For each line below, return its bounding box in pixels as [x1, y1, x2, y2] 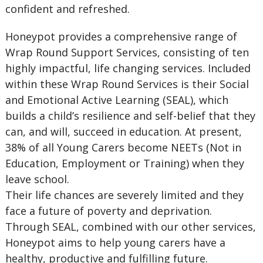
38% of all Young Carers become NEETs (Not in [5, 140, 241, 154]
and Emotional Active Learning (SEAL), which [5, 93, 228, 107]
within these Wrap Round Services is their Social [5, 77, 249, 91]
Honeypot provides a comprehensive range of [5, 29, 237, 43]
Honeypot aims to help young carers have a [5, 235, 225, 249]
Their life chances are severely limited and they [5, 188, 244, 202]
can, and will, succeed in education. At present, [5, 124, 242, 139]
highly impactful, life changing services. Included [5, 61, 251, 75]
